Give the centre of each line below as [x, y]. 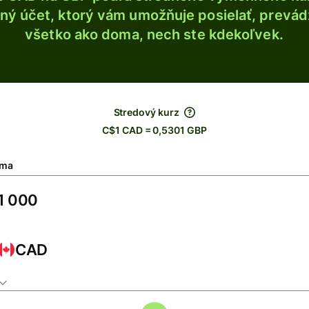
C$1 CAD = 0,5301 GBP [154, 130]
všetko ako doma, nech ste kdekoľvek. [154, 34]
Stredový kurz [146, 112]
